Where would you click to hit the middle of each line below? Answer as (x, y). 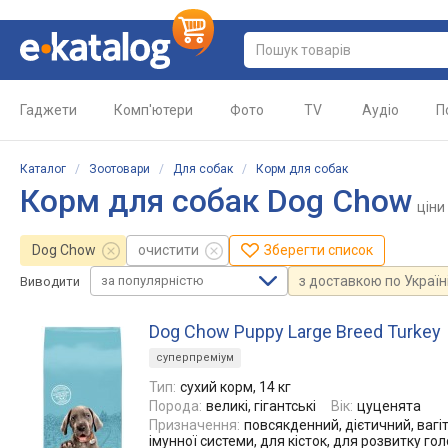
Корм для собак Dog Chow (216, 201)
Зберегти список (318, 250)
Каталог (43, 169)
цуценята (389, 406)
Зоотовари (119, 169)
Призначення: (194, 425)
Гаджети (48, 110)
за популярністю (152, 280)
